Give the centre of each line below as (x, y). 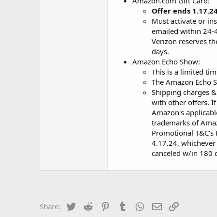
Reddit (105, 205)
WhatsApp (163, 205)
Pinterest (126, 205)
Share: (50, 206)
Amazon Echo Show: (166, 62)
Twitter (88, 205)
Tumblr (140, 205)
